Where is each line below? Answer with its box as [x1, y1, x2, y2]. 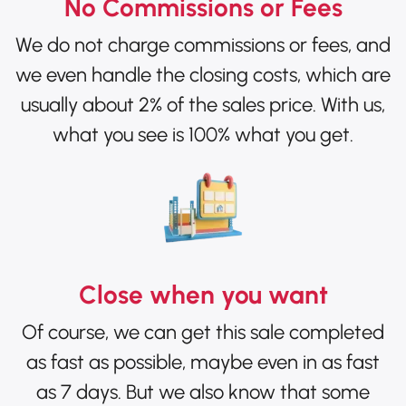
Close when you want [78, 278, 328, 310]
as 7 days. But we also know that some [36, 379, 370, 404]
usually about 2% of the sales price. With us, [21, 92, 385, 117]
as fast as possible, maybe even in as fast [26, 349, 380, 374]
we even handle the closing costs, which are [15, 62, 391, 87]
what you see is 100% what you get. [53, 121, 353, 147]
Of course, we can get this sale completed [22, 319, 384, 344]
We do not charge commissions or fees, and [15, 32, 391, 57]
